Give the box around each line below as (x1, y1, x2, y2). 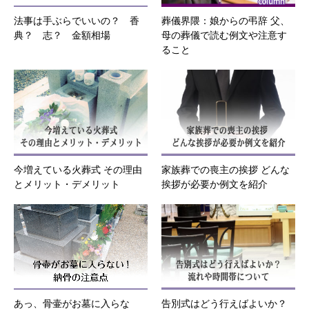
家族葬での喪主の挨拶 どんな (161, 164, 290, 175)
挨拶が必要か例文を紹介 (161, 179, 268, 190)
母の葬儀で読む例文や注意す (161, 30, 287, 41)
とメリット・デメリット (14, 179, 120, 190)
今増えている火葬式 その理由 (14, 164, 142, 175)
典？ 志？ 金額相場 (14, 30, 110, 41)
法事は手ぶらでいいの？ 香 (14, 15, 139, 26)
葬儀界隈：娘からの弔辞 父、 (161, 15, 290, 26)
